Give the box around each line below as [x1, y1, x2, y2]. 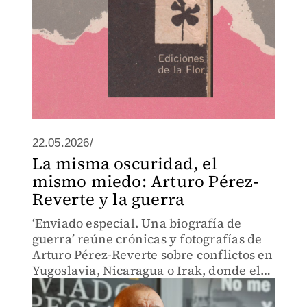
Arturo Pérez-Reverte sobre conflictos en [32, 246, 273, 263]
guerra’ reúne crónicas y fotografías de [32, 230, 262, 247]
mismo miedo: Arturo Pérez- [32, 170, 259, 193]
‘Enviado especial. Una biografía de [32, 214, 242, 232]
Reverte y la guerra [32, 188, 185, 210]
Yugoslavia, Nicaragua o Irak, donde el [32, 262, 261, 279]
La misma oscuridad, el [32, 152, 217, 175]
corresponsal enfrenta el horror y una [32, 278, 257, 295]
